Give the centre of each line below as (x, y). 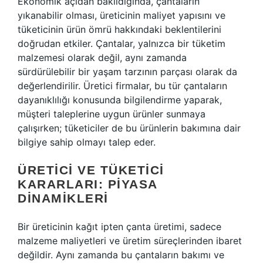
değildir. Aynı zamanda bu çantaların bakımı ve (121, 255)
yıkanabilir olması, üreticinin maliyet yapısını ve (122, 15)
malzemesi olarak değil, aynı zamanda (102, 58)
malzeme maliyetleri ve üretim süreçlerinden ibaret (130, 241)
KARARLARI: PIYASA (87, 184)
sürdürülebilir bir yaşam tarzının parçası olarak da (127, 72)
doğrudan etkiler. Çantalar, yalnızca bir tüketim (122, 43)
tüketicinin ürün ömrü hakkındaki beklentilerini (119, 29)
